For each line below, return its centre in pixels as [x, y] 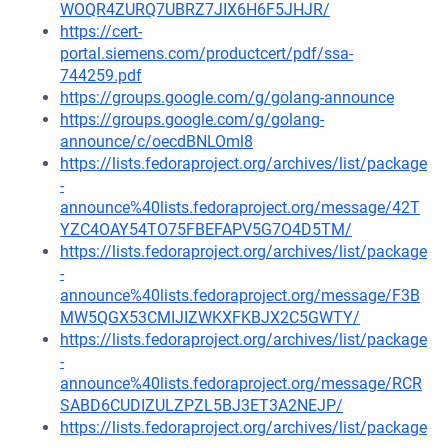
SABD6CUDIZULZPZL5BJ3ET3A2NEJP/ [201, 405]
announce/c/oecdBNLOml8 [156, 141]
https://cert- [101, 31]
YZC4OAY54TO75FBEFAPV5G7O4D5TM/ [206, 229]
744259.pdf [101, 75]
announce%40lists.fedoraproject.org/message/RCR [241, 383]
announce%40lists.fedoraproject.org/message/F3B [240, 295]
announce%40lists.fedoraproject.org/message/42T [240, 207]
